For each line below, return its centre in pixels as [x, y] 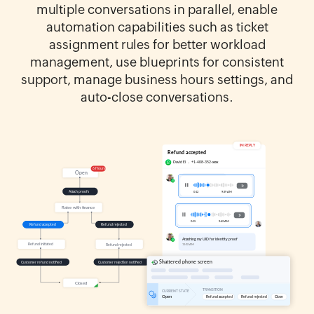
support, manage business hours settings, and [157, 79]
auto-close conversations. [157, 97]
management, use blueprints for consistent [157, 62]
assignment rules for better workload [157, 44]
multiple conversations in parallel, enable [157, 9]
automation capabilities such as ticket [157, 27]
